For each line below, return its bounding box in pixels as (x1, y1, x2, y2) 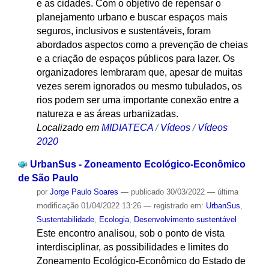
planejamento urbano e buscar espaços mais (36, 11, 228, 22)
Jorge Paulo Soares (49, 187, 118, 197)
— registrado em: (143, 201, 206, 211)
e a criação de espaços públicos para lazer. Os (36, 53, 235, 64)
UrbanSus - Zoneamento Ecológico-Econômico (29, 159, 246, 170)
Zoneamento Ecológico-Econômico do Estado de (36, 256, 246, 267)
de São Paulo (17, 173, 79, 184)
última (217, 187, 238, 197)
